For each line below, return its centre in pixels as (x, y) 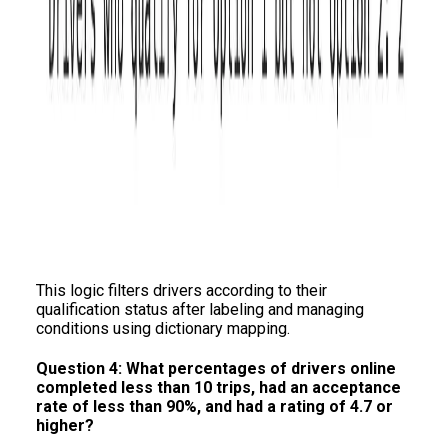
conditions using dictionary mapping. (163, 329)
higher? (65, 426)
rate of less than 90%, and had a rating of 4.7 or (214, 407)
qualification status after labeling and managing (200, 310)
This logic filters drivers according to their (181, 291)
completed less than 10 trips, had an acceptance (218, 388)
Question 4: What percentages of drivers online (216, 369)
